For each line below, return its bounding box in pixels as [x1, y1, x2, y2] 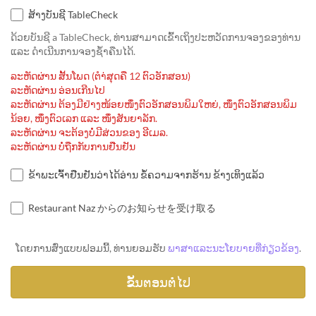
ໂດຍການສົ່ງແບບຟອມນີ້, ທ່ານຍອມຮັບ [15, 242, 168, 255]
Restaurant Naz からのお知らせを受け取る [28, 202, 216, 214]
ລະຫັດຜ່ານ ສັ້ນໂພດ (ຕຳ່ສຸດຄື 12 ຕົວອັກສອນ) [11, 70, 190, 83]
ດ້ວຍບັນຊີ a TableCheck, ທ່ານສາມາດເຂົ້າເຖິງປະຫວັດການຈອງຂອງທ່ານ [11, 31, 300, 44]
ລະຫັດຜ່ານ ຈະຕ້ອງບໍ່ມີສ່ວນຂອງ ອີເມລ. [11, 126, 168, 139]
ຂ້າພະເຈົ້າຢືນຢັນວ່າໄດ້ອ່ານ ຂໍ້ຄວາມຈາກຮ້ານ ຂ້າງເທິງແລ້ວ [28, 169, 265, 181]
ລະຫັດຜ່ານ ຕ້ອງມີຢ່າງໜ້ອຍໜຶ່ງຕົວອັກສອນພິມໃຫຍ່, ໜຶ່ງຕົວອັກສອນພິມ [11, 98, 297, 111]
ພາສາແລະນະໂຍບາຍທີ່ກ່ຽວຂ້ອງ [167, 242, 299, 255]
